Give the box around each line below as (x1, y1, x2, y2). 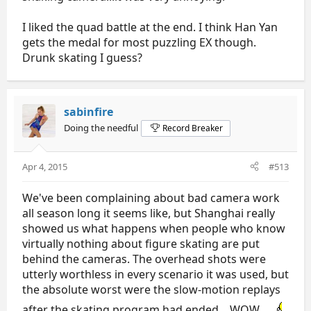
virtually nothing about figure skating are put (22, 235, 260, 251)
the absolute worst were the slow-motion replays (22, 281, 280, 297)
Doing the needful (64, 121, 138, 134)
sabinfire (64, 103, 113, 119)
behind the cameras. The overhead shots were (22, 251, 266, 267)
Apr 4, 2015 (22, 160, 67, 173)
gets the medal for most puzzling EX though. (22, 34, 256, 50)
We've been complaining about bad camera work (22, 190, 280, 205)
